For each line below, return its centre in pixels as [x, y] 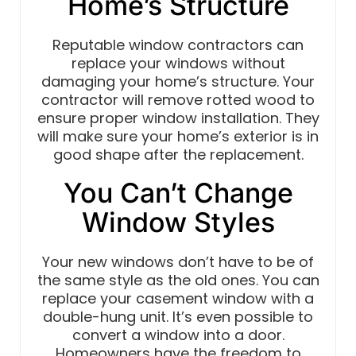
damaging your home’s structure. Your [178, 82]
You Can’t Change [178, 193]
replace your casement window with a [178, 299]
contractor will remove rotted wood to [178, 100]
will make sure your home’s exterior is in [178, 137]
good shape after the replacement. [178, 155]
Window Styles [178, 222]
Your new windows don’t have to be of [178, 262]
